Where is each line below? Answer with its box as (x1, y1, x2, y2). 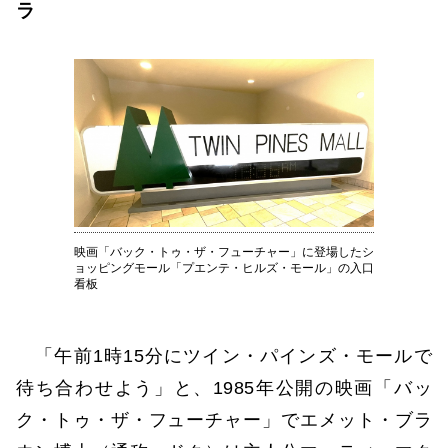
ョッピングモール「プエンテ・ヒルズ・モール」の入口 (74, 260, 374, 275)
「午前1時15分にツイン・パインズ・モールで (16, 345, 432, 366)
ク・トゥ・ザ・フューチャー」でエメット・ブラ (16, 409, 432, 430)
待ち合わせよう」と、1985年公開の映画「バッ (16, 377, 432, 398)
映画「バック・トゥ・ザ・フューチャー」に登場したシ (74, 244, 374, 259)
